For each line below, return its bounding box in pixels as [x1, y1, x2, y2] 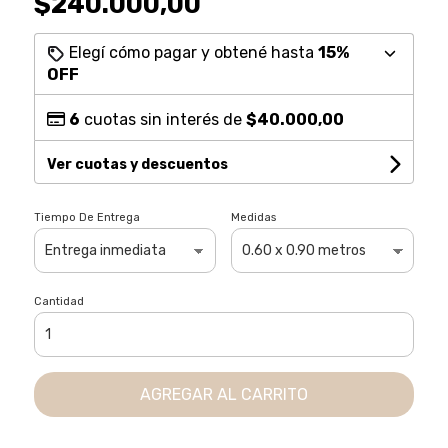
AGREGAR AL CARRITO [139, 384, 308, 404]
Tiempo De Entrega [33, 210, 140, 224]
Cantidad [33, 294, 84, 308]
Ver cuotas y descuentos [46, 155, 228, 173]
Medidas [231, 210, 277, 224]
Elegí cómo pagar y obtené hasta [64, 42, 318, 62]
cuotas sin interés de [79, 109, 246, 129]
